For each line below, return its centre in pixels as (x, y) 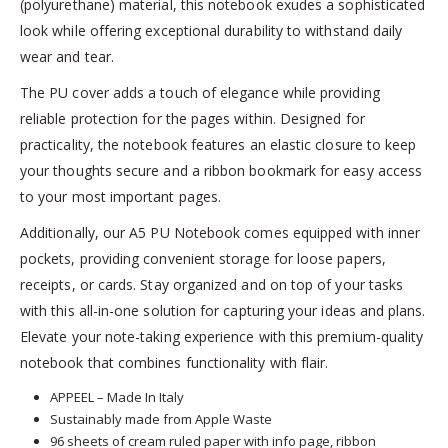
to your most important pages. (121, 197)
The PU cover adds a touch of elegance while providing (200, 93)
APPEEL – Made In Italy (116, 397)
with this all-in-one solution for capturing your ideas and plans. (223, 311)
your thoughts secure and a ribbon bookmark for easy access (221, 171)
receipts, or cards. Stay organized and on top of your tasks (212, 285)
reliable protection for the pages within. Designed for (192, 119)
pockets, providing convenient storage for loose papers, (203, 259)
